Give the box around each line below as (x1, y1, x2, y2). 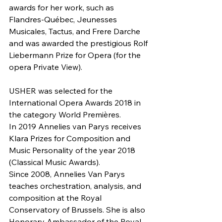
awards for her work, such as (9, 2, 116, 13)
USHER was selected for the (9, 86, 114, 96)
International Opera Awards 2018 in (9, 98, 143, 108)
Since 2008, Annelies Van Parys (9, 169, 127, 179)
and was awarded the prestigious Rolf (9, 38, 150, 49)
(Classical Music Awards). (9, 157, 100, 167)
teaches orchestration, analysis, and (9, 181, 143, 191)
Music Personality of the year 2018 (9, 145, 137, 156)
